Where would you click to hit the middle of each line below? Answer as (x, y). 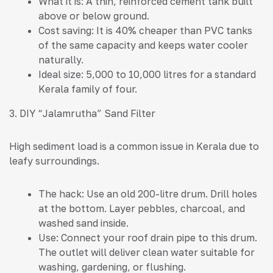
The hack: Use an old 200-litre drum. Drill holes (148, 194)
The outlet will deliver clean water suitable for (147, 253)
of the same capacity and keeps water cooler (143, 45)
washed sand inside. (83, 223)
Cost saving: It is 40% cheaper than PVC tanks (145, 31)
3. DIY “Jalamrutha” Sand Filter (82, 114)
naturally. (61, 60)
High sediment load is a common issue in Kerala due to (134, 147)
